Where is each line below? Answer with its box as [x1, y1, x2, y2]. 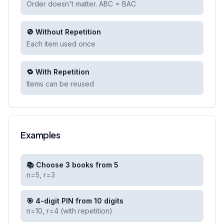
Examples [20, 129, 60, 140]
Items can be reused [26, 79, 94, 88]
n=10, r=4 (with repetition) [26, 206, 112, 215]
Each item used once [26, 39, 95, 48]
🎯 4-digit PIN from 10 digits [26, 196, 123, 205]
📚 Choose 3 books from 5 [26, 160, 118, 169]
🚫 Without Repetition [26, 27, 101, 36]
